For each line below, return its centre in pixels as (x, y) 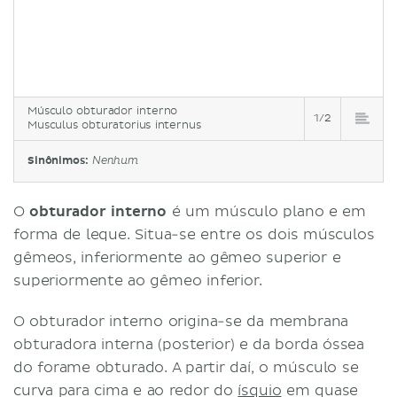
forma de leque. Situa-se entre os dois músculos (194, 234)
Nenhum (115, 161)
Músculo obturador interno (103, 111)
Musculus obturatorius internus (114, 125)
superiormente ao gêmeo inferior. (138, 280)
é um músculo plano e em (266, 211)
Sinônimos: (60, 160)
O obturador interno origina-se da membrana (181, 321)
